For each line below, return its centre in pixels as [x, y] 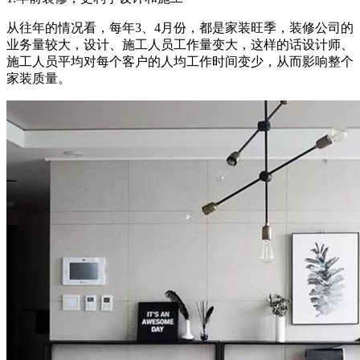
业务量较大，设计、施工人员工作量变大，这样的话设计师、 [180, 44]
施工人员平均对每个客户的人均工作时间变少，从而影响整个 [180, 61]
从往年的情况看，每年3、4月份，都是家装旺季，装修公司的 [180, 27]
